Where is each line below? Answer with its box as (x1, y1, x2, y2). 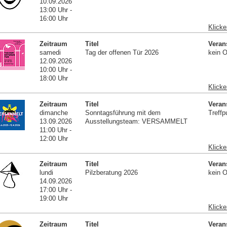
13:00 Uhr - (40, 6, 72, 14)
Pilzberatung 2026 (85, 169, 138, 177)
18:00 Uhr (40, 74, 68, 83)
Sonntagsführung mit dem (85, 108, 161, 117)
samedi (40, 49, 61, 57)
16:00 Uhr (40, 14, 68, 22)
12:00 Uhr (40, 134, 68, 142)
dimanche (40, 108, 68, 117)
